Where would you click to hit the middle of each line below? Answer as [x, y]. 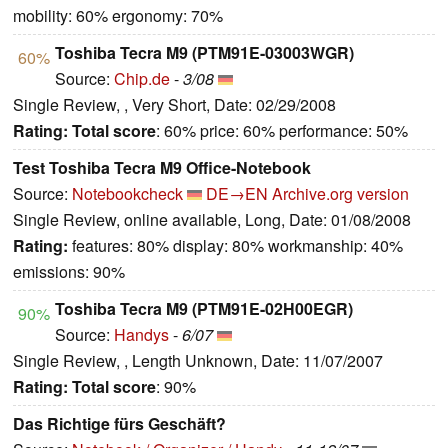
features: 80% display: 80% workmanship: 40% [235, 246]
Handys [141, 335]
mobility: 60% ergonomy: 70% [118, 16]
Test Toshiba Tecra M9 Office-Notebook [162, 168]
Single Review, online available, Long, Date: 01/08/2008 [212, 220]
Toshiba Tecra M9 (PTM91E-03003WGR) [204, 53]
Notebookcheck [127, 194]
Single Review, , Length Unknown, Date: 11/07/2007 [198, 361]
